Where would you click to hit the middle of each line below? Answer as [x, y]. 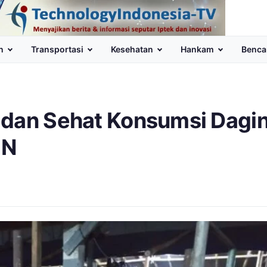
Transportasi [57, 49]
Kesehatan [132, 49]
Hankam [197, 49]
